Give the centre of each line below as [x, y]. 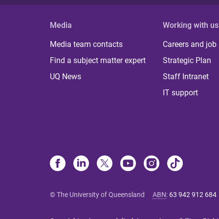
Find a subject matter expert [98, 60]
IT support [181, 93]
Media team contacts [86, 44]
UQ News [66, 77]
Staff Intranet [186, 77]
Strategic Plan [187, 60]
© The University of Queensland [97, 195]
